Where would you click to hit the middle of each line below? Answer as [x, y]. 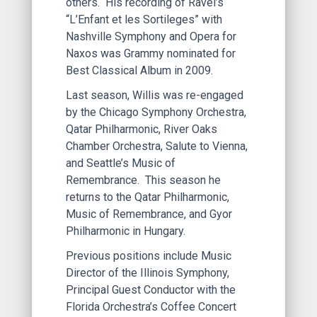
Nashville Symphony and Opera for [151, 37]
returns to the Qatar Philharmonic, [148, 197]
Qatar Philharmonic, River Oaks [142, 129]
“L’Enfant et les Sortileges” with [144, 20]
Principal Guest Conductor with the [151, 290]
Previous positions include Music [149, 256]
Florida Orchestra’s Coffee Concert [151, 307]
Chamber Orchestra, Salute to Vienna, [157, 146]
